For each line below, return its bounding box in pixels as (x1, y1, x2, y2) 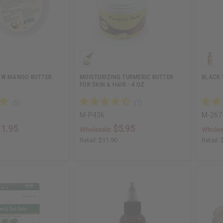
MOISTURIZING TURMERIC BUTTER (80, 73, 174, 81)
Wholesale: (80, 126, 113, 134)
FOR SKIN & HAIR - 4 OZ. (80, 81, 146, 89)
